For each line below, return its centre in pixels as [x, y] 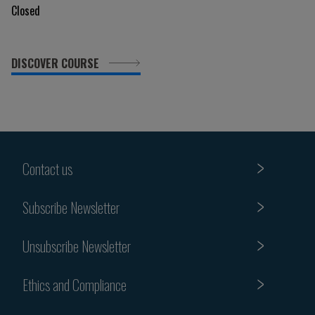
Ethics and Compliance [75, 284]
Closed [26, 11]
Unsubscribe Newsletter [77, 246]
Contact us [47, 168]
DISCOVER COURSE [57, 63]
